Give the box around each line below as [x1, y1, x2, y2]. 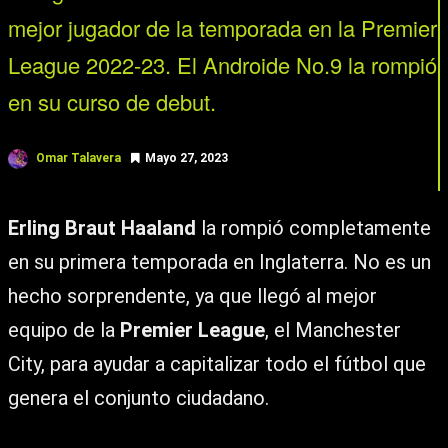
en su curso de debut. [8, 86, 216, 117]
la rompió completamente [196, 216, 431, 240]
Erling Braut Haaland [8, 216, 196, 240]
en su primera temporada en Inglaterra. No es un [8, 250, 431, 274]
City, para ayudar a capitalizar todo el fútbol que [8, 352, 426, 376]
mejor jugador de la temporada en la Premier [8, 12, 437, 43]
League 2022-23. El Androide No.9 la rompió [8, 49, 437, 80]
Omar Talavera [36, 151, 121, 165]
